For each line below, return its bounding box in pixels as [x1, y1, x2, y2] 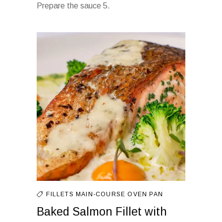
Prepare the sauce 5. [37, 1, 110, 10]
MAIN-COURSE [76, 191, 128, 198]
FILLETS [46, 191, 76, 198]
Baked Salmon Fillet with [37, 205, 167, 218]
